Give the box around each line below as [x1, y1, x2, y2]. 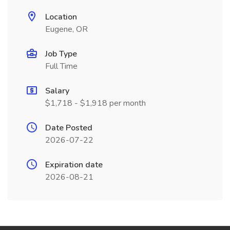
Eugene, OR [45, 24, 88, 35]
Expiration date [45, 159, 103, 170]
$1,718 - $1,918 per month [45, 98, 146, 109]
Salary [45, 85, 69, 97]
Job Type [45, 48, 77, 60]
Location [45, 11, 77, 23]
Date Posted [45, 122, 92, 133]
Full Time [45, 61, 78, 72]
